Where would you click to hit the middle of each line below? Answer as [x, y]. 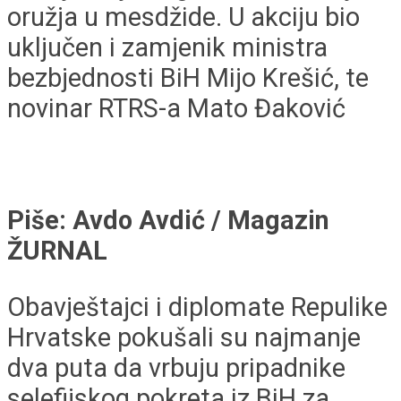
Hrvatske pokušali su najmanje [184, 338]
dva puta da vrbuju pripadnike [176, 368]
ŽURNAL [57, 251]
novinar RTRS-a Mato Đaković [176, 108]
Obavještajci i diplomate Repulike [197, 307]
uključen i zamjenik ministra [167, 47]
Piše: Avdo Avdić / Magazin [168, 221]
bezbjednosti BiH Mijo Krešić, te [188, 77]
